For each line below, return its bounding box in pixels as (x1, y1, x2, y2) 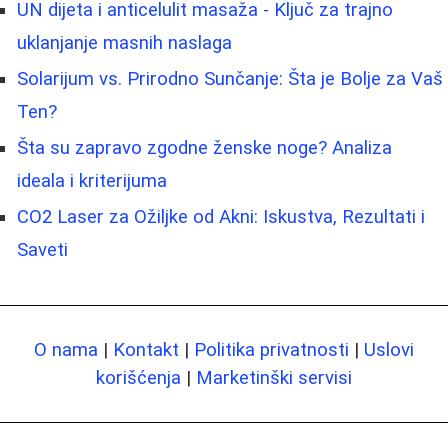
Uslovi (364, 339, 414, 362)
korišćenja (96, 367, 181, 390)
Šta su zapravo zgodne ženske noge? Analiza (17, 137, 392, 160)
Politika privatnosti (194, 339, 349, 362)
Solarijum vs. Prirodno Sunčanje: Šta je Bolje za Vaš (17, 68, 443, 91)
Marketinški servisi (196, 367, 352, 390)
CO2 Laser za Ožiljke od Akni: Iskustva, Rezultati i (17, 206, 425, 229)
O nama (34, 339, 98, 362)
